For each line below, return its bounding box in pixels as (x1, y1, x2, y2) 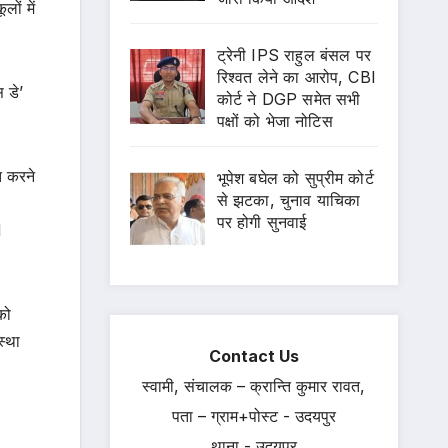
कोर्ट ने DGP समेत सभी (216, 88, 361, 109)
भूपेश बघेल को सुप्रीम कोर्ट (216, 167, 374, 188)
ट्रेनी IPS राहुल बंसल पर (216, 44, 372, 65)
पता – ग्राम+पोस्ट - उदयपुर (171, 405, 336, 426)
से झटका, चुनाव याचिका (216, 189, 361, 210)
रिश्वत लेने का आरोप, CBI (216, 66, 377, 87)
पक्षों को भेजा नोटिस (216, 110, 333, 131)
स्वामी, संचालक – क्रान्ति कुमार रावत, (142, 375, 366, 396)
